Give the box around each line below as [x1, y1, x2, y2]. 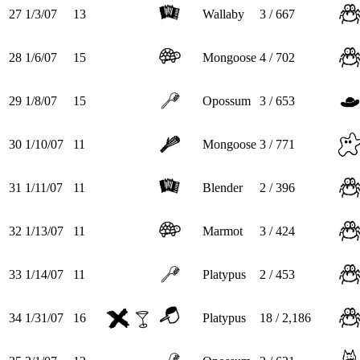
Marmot [202, 223, 243, 238]
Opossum [202, 93, 251, 108]
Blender [202, 180, 243, 194]
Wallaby [202, 6, 244, 21]
